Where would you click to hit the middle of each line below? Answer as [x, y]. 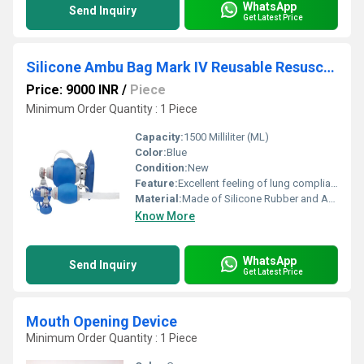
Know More [165, 216]
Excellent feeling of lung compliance [254, 183]
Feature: [156, 183]
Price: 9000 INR [72, 90]
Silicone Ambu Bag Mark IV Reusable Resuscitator [329, 67]
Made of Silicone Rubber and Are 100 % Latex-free [255, 199]
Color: [151, 152]
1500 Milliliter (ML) [226, 137]
